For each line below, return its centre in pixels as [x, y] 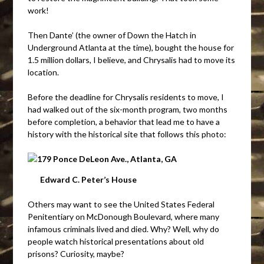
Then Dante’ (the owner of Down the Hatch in [112, 35]
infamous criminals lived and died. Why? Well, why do [124, 229]
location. [44, 72]
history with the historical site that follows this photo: [127, 134]
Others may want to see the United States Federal [121, 204]
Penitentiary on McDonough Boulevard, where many [124, 216]
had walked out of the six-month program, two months [128, 109]
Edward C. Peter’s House [89, 179]
